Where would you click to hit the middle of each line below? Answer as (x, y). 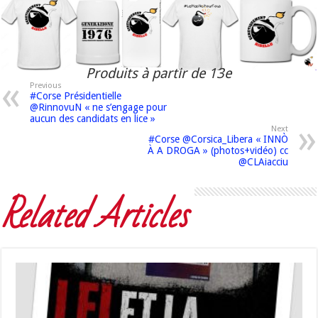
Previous (46, 86)
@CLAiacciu (263, 162)
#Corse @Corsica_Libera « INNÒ (218, 139)
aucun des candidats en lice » (93, 119)
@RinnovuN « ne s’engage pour (99, 108)
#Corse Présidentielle (76, 96)
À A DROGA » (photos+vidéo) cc (218, 151)
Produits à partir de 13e (159, 74)
